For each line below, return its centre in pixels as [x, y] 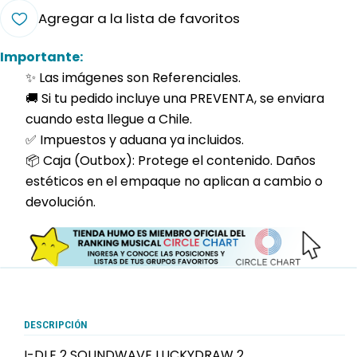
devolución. [61, 202]
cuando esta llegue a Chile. [109, 120]
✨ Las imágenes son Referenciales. [133, 78]
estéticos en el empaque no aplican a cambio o [174, 182]
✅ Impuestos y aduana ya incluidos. [135, 140]
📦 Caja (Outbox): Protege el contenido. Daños [171, 161]
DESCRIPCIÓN [56, 325]
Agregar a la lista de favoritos [139, 19]
